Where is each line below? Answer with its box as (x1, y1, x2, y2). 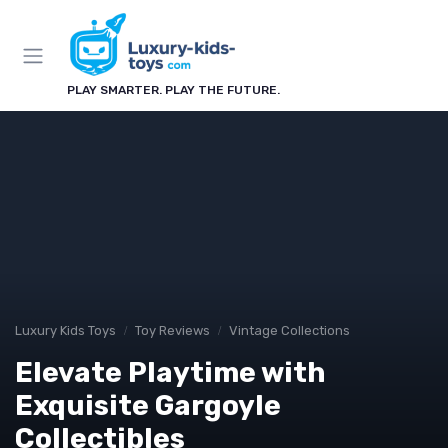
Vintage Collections (229, 323, 350, 338)
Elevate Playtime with (15, 356, 326, 389)
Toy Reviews (135, 323, 210, 338)
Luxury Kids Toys (15, 323, 116, 338)
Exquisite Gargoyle (15, 389, 281, 422)
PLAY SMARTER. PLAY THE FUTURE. (67, 83, 280, 97)
